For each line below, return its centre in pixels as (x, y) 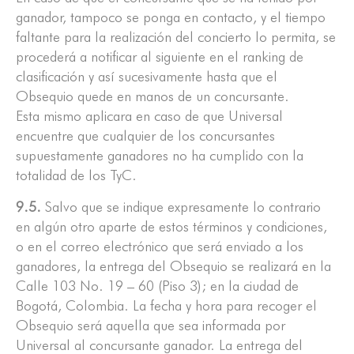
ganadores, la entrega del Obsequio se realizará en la (173, 266)
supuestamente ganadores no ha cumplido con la (160, 156)
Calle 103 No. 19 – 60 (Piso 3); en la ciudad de (157, 286)
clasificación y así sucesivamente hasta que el (147, 77)
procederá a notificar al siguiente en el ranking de (160, 57)
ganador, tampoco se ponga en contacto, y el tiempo (171, 17)
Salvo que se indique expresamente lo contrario (181, 207)
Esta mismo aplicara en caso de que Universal (149, 116)
